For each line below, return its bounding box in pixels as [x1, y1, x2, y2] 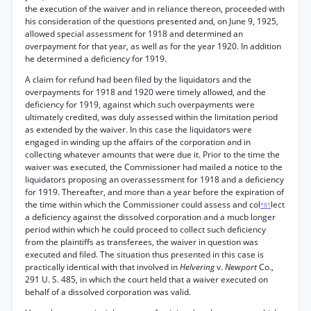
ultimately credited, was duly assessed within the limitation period [25, 111, 278, 123]
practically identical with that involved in [25, 261, 180, 273]
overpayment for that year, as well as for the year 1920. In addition [25, 40, 281, 52]
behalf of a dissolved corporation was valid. [25, 286, 191, 298]
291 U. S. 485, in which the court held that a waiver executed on [25, 274, 268, 285]
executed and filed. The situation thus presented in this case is [25, 249, 264, 260]
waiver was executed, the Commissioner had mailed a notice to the [25, 161, 283, 173]
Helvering [180, 261, 217, 273]
